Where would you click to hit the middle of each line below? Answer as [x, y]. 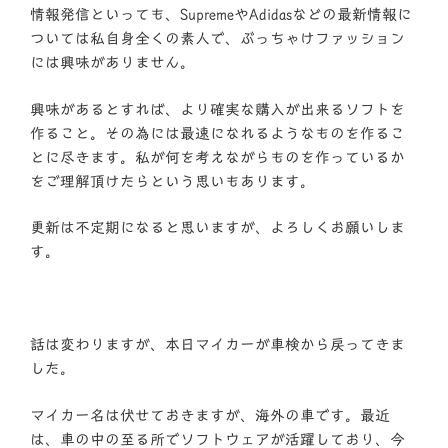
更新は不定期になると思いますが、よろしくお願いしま [217, 228]
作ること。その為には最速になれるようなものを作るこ [217, 133]
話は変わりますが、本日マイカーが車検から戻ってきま [217, 345]
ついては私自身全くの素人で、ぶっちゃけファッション [217, 39]
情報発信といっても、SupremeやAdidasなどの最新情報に [221, 15]
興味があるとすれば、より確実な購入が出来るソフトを [217, 109]
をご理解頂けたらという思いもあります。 [172, 181]
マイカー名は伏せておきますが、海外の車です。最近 [210, 415]
